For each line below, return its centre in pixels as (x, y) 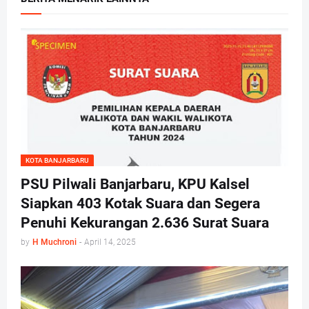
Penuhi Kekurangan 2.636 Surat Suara (145, 223)
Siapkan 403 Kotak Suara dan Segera (140, 204)
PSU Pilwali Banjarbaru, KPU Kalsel (135, 185)
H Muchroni (54, 242)
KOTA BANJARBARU (57, 161)
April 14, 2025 (110, 242)
